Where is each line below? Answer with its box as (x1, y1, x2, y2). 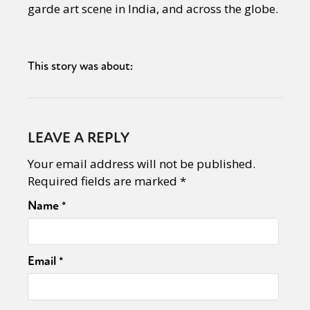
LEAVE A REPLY (28, 128, 129, 147)
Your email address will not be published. (28, 155, 255, 172)
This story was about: (28, 58, 133, 73)
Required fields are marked (28, 172, 180, 189)
